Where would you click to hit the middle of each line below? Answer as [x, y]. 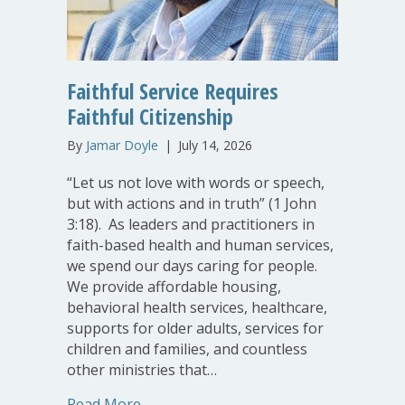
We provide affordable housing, [174, 286]
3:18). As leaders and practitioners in [191, 224]
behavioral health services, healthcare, [197, 307]
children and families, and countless [187, 348]
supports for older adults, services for [195, 328]
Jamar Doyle [122, 145]
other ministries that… [142, 369]
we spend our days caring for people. [192, 265]
